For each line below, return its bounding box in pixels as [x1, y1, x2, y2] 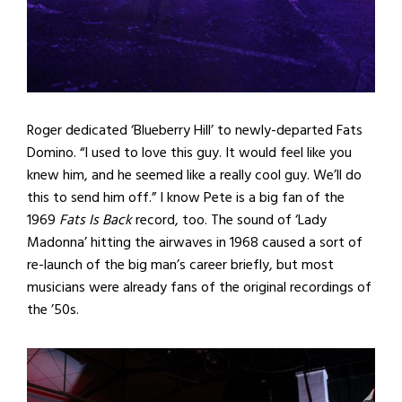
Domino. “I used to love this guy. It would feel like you [27, 140, 352, 164]
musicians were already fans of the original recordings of [27, 275, 371, 299]
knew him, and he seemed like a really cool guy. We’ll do [27, 162, 362, 187]
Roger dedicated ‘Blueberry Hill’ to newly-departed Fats [27, 118, 363, 142]
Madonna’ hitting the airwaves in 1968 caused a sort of [27, 230, 363, 254]
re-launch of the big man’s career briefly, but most [27, 252, 334, 276]
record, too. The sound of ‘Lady [132, 207, 327, 232]
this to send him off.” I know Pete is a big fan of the [27, 185, 345, 209]
